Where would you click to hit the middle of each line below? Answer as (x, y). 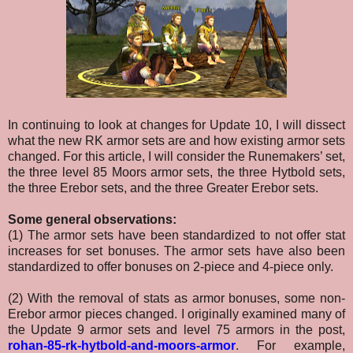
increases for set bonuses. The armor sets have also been (176, 251)
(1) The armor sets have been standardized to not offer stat (176, 236)
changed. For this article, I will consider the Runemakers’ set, (176, 157)
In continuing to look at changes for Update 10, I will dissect (176, 125)
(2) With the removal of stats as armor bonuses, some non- (176, 299)
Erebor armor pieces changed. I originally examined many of (176, 314)
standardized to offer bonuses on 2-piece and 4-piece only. (171, 267)
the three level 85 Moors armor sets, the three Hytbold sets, (176, 173)
